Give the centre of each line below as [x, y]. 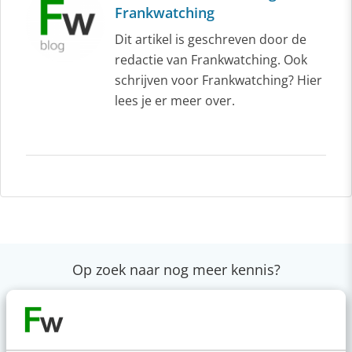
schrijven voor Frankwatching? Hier [218, 80]
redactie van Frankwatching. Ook [211, 60]
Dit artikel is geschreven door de [211, 39]
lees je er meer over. [175, 101]
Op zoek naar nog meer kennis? [176, 269]
